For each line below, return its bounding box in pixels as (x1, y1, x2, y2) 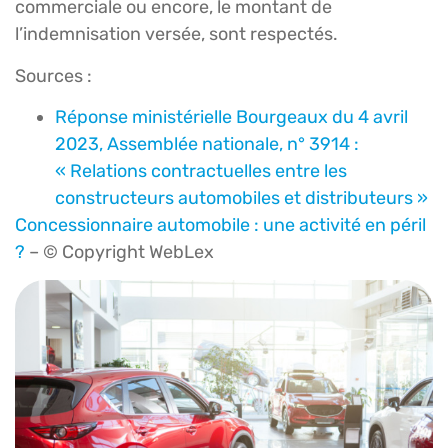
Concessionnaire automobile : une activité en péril (15, 214, 426, 237)
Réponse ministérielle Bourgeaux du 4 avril (55, 106, 408, 129)
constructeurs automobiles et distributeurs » (55, 187, 428, 210)
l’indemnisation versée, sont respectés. (15, 23, 338, 46)
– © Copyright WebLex (25, 241, 214, 264)
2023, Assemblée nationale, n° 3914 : (55, 133, 359, 156)
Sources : (15, 64, 92, 87)
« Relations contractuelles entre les (55, 160, 347, 183)
